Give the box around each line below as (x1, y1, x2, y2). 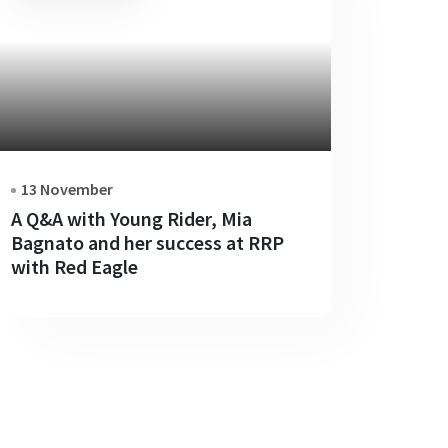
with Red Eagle (11, 253, 138, 279)
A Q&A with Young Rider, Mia (11, 205, 252, 231)
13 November (21, 178, 113, 199)
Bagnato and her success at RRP (11, 229, 284, 255)
